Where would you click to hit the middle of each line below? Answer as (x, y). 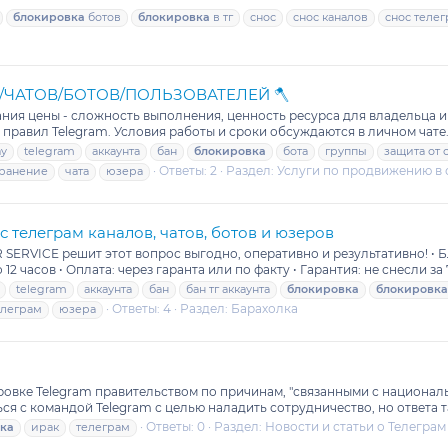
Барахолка (264, 309)
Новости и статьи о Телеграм (355, 426)
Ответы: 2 (188, 171)
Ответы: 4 (141, 309)
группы (346, 151)
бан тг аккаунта (228, 289)
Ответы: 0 (175, 426)
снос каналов (330, 17)
